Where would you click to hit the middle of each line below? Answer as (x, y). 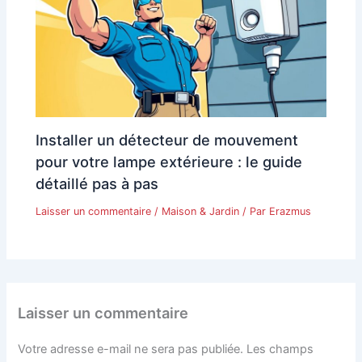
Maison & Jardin (201, 211)
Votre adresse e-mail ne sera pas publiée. (131, 349)
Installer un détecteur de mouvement (167, 139)
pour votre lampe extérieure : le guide (169, 161)
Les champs (280, 349)
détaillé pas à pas (97, 183)
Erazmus (290, 211)
